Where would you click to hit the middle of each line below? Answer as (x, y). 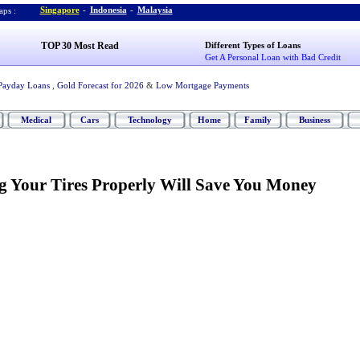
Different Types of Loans (253, 45)
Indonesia (108, 10)
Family (258, 120)
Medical (36, 120)
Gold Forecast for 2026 (100, 85)
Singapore (59, 10)
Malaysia (155, 10)
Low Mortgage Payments (202, 85)
